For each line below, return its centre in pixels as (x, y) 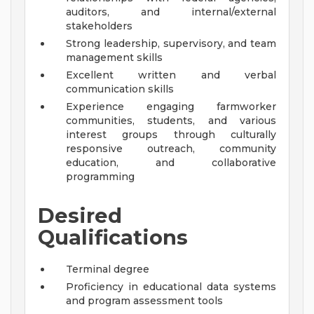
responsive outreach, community (171, 149)
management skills (114, 58)
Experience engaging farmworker (171, 107)
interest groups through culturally (171, 135)
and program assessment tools (144, 301)
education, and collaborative (171, 163)
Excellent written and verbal (171, 75)
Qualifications (113, 238)
